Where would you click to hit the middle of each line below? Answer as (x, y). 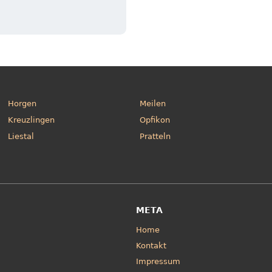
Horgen (22, 103)
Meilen (153, 103)
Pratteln (155, 136)
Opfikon (155, 120)
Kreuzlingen (32, 120)
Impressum (158, 262)
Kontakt (151, 246)
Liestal (21, 136)
